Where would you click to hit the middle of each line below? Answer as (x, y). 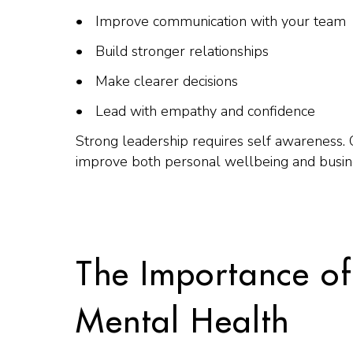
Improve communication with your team (221, 21)
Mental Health (183, 321)
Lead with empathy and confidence (205, 111)
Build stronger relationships (182, 51)
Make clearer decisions (167, 81)
